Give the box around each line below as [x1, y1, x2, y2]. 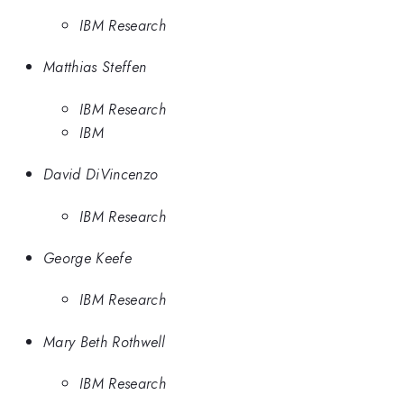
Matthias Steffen [43, 56, 147, 78]
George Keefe [43, 246, 132, 269]
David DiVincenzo [43, 163, 159, 186]
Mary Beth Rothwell [43, 330, 164, 353]
